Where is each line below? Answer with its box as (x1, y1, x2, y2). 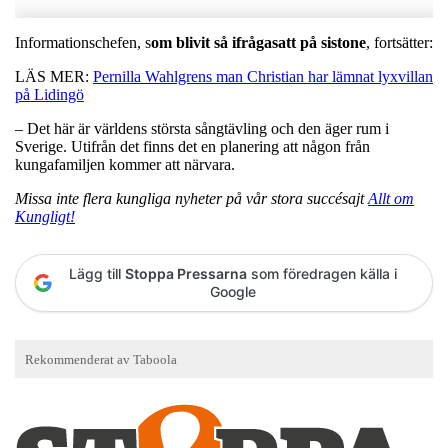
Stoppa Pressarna (125, 264, 247, 282)
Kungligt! (15, 207, 75, 225)
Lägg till (69, 264, 125, 282)
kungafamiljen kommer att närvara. (15, 155, 235, 173)
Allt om (368, 189, 414, 207)
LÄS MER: (15, 67, 93, 85)
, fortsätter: (366, 33, 433, 51)
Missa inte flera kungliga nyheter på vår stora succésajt (15, 189, 368, 207)
